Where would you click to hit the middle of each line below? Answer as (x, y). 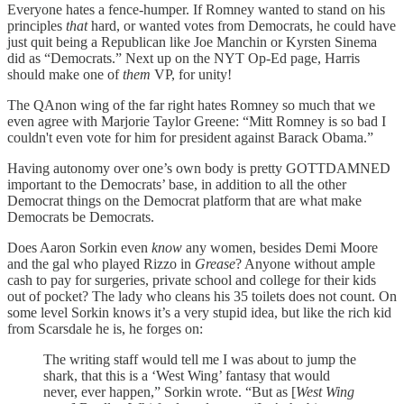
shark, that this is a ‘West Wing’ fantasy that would (187, 375)
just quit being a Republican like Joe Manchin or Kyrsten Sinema (192, 41)
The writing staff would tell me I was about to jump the (200, 359)
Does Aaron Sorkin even (79, 247)
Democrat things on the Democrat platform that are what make (184, 200)
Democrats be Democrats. (81, 216)
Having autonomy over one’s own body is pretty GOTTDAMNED (199, 168)
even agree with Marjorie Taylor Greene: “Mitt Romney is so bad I (197, 121)
